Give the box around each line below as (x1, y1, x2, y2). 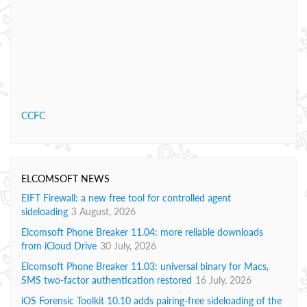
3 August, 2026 (71, 206, 136, 217)
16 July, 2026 (195, 274, 251, 286)
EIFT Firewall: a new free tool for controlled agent (21, 192, 231, 204)
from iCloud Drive (21, 240, 97, 251)
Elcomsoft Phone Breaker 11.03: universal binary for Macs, (21, 260, 269, 272)
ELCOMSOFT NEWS (21, 173, 110, 184)
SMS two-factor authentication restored (21, 274, 192, 286)
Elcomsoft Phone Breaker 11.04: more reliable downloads (21, 226, 263, 238)
